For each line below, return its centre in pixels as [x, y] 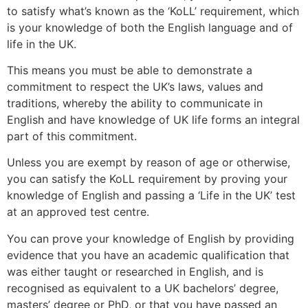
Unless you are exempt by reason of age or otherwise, [148, 163]
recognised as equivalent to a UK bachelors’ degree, [143, 288]
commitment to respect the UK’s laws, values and [135, 86]
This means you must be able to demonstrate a [130, 70]
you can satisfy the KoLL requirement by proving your [147, 179]
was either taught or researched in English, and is [135, 271]
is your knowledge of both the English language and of [150, 27]
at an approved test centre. [78, 212]
